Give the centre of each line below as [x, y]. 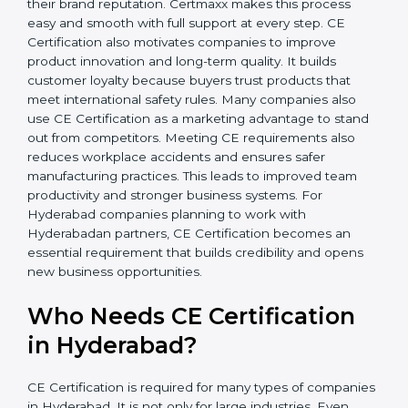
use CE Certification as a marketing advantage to [179, 235]
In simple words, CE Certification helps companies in [190, 82]
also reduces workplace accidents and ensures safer [190, 273]
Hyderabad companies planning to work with [167, 330]
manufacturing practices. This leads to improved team [192, 292]
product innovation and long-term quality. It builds [182, 177]
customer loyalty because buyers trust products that [189, 196]
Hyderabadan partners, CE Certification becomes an [189, 349]
